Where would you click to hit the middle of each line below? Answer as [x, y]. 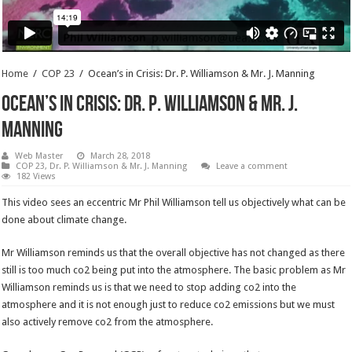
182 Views [37, 177]
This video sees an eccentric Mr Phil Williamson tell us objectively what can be [174, 203]
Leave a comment [252, 167]
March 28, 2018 [121, 156]
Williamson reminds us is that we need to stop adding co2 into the [149, 288]
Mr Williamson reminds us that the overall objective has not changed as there [174, 253]
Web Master [39, 156]
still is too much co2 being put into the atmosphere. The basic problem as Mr [174, 270]
